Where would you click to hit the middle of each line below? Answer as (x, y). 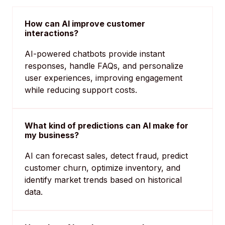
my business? (52, 135)
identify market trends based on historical (103, 180)
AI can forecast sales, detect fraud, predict (106, 156)
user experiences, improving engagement (103, 78)
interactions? (51, 33)
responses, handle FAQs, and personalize (104, 66)
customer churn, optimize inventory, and (102, 168)
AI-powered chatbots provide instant (95, 54)
